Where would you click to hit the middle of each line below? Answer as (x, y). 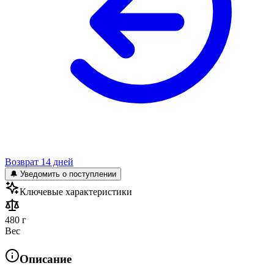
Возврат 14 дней (39, 161)
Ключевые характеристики (76, 191)
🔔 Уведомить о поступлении (63, 174)
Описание (46, 259)
